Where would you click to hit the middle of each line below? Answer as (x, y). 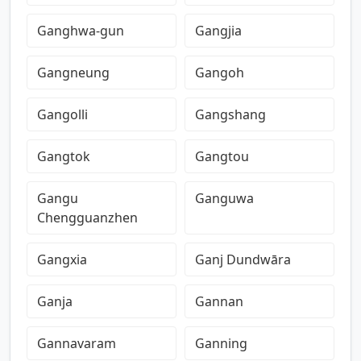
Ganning (221, 343)
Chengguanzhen (87, 218)
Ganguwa (224, 198)
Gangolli (62, 114)
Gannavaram (77, 343)
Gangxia (62, 259)
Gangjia (218, 31)
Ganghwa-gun (81, 31)
